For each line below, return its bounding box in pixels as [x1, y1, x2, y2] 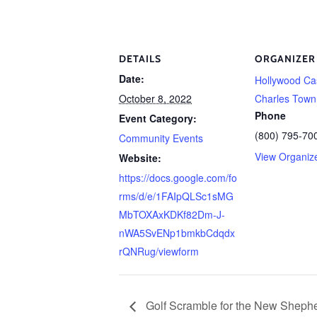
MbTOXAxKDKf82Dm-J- [119, 207, 225, 221]
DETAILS [119, 52, 161, 65]
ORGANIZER [255, 52, 316, 65]
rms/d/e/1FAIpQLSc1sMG [119, 189, 234, 203]
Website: [119, 151, 161, 165]
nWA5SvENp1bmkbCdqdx [119, 226, 235, 240]
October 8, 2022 [119, 91, 192, 105]
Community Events [119, 131, 203, 145]
